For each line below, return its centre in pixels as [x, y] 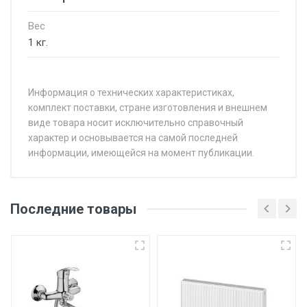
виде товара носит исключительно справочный [136, 123]
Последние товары [73, 209]
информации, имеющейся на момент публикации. [141, 153]
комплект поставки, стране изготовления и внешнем [148, 108]
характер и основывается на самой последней [133, 138]
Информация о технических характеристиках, [131, 93]
